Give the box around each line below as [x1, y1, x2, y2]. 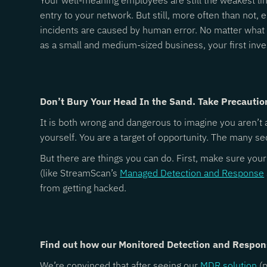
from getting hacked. [40, 182, 127, 194]
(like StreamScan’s [40, 167, 120, 179]
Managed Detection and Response [120, 167, 265, 179]
